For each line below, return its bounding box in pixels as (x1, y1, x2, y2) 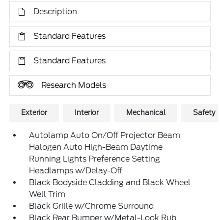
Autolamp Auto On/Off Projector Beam (29, 131, 181, 140)
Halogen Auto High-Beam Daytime (29, 142, 163, 152)
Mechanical (126, 109, 166, 117)
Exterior (21, 109, 48, 117)
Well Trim (29, 190, 66, 199)
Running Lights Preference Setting (29, 154, 161, 164)
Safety (193, 109, 216, 117)
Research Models (41, 81, 107, 90)
